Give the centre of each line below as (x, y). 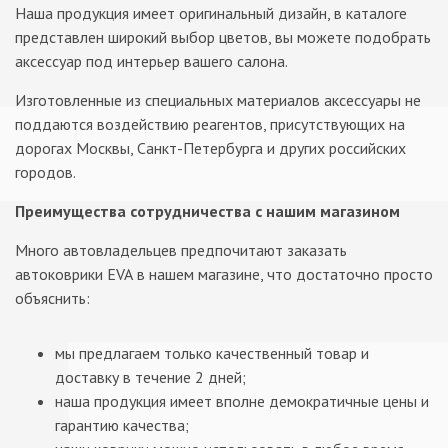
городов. (45, 171)
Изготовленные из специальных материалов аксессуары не (218, 99)
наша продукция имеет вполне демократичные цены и (242, 400)
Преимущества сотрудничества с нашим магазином (207, 210)
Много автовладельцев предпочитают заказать (181, 249)
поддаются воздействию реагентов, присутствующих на (210, 123)
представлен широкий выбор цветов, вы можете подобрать (223, 36)
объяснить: (52, 297)
